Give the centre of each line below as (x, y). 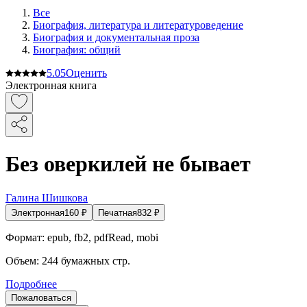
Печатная (118, 212)
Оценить (86, 73)
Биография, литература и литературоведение (138, 25)
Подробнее (31, 284)
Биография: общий (77, 50)
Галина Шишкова (47, 197)
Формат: (25, 237)
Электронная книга (51, 85)
